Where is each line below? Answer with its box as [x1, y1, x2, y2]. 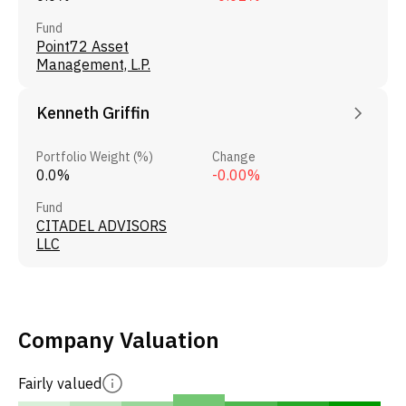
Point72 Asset [36, 36, 129, 55]
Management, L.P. [36, 54, 150, 73]
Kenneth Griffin [36, 101, 150, 123]
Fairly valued [18, 373, 101, 392]
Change [211, 148, 256, 165]
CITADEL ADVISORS [36, 216, 167, 235]
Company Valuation [18, 324, 219, 354]
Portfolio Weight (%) [36, 148, 153, 165]
